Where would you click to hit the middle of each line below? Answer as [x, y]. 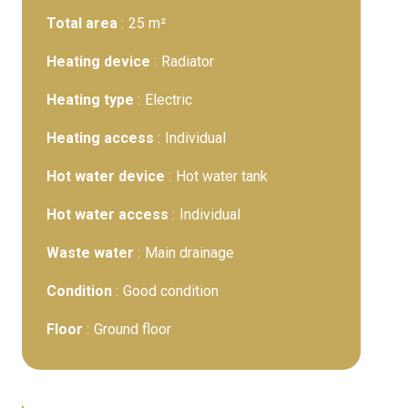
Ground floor [133, 329]
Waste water [92, 253]
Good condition [171, 291]
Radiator [188, 61]
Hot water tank [222, 176]
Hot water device [107, 176]
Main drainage [189, 253]
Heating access [102, 138]
